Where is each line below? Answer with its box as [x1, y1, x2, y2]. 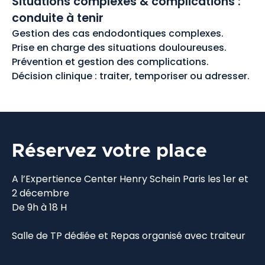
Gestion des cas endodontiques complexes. [12, 26, 224, 40]
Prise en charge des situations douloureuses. [12, 40, 227, 54]
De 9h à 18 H [12, 200, 67, 214]
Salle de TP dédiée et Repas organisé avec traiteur [12, 228, 245, 243]
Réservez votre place [12, 141, 207, 161]
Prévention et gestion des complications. [12, 54, 209, 69]
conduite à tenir [12, 9, 104, 26]
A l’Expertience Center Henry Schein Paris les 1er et [12, 172, 248, 186]
